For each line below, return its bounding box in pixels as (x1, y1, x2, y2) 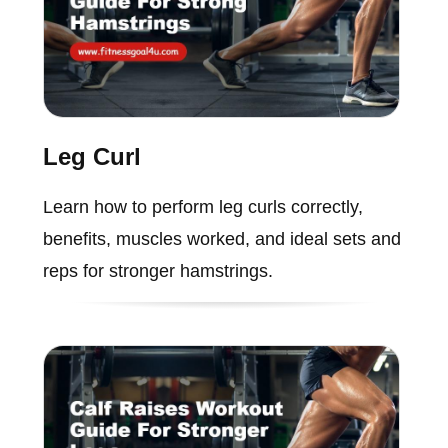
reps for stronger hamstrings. (42, 261, 273, 282)
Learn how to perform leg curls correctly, (42, 197, 363, 218)
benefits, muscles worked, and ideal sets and (42, 229, 401, 250)
